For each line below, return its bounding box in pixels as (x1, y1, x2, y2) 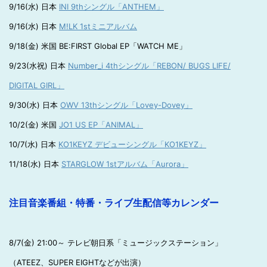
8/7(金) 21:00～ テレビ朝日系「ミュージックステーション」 (9, 238, 222, 247)
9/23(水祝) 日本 (9, 61, 68, 70)
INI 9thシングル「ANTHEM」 (59, 2, 164, 11)
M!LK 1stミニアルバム (59, 21, 137, 31)
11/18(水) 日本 (9, 159, 61, 169)
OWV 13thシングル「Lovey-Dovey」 (60, 100, 193, 110)
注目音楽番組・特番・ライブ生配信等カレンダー (9, 197, 219, 209)
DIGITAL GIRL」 (9, 80, 64, 90)
